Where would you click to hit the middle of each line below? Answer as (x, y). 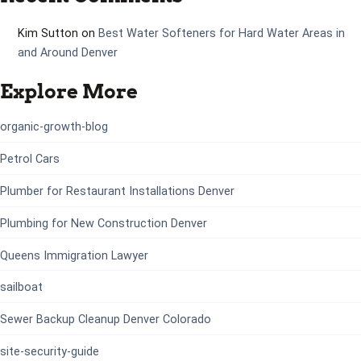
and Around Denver (67, 52)
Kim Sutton (48, 33)
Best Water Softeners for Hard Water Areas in (221, 33)
